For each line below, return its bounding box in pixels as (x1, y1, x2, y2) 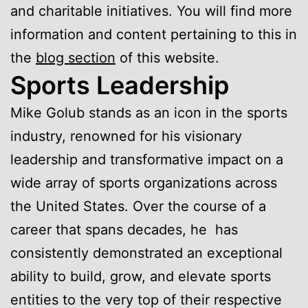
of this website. (115, 49, 219, 66)
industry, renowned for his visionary (10, 127, 242, 144)
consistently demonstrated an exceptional (10, 244, 283, 261)
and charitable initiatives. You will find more (10, 2, 292, 19)
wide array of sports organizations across (10, 174, 277, 191)
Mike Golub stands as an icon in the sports (10, 104, 287, 121)
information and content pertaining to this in (10, 25, 297, 43)
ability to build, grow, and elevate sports (10, 267, 271, 285)
